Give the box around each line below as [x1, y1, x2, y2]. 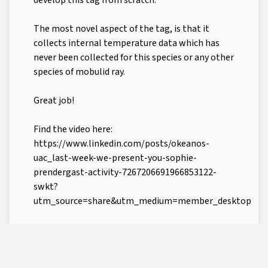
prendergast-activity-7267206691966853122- [33, 166, 217, 179]
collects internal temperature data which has [33, 36, 220, 50]
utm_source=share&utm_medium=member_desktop [33, 194, 251, 208]
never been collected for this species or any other [33, 51, 234, 65]
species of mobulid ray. [33, 65, 125, 79]
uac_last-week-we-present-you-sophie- [33, 151, 197, 165]
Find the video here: [33, 123, 112, 136]
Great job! [33, 94, 76, 108]
